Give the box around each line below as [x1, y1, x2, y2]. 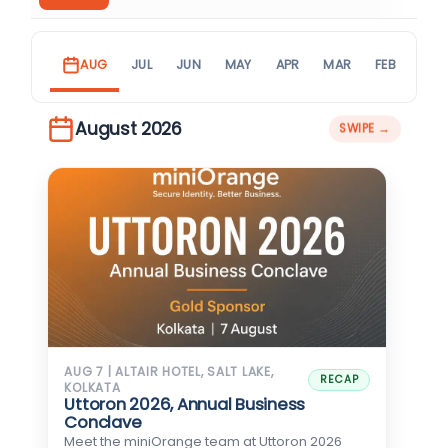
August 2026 [75, 116, 182, 141]
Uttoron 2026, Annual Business [64, 392, 306, 416]
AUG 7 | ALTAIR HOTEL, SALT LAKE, [64, 362, 274, 380]
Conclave [64, 410, 142, 434]
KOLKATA [64, 378, 121, 396]
